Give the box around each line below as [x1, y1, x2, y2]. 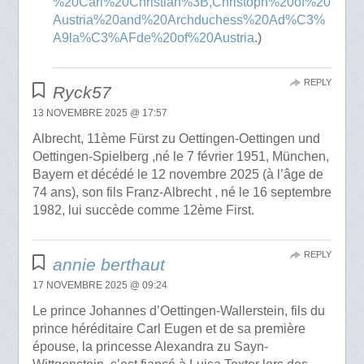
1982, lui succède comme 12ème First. [32, 203, 254, 218]
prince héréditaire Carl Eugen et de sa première [32, 322, 305, 336]
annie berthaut [53, 255, 166, 275]
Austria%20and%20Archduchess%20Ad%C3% [53, 13, 326, 28]
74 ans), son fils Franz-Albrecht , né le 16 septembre [32, 185, 331, 200]
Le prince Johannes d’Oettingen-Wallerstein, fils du [32, 304, 325, 318]
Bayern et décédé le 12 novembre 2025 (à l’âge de [32, 167, 323, 182]
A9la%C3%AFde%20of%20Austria [53, 31, 255, 45]
